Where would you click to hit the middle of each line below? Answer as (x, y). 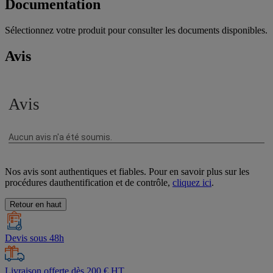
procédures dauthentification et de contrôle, (89, 182)
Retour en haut (36, 204)
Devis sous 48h (34, 238)
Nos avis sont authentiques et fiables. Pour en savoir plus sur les (127, 171)
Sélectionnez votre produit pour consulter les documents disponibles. (136, 30)
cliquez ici (192, 182)
